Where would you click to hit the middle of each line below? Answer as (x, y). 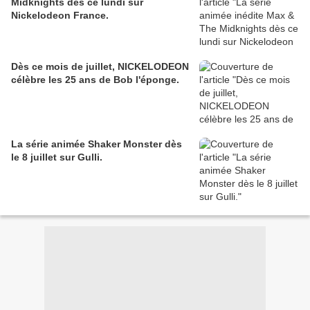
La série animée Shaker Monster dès (97, 144)
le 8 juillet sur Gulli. (57, 157)
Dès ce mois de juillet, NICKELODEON (100, 67)
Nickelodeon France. (60, 16)
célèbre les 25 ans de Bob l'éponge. (95, 80)
